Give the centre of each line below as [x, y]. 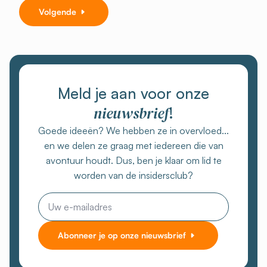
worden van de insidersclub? [133, 175]
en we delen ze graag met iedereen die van [133, 145]
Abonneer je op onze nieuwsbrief [122, 235]
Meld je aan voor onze [133, 93]
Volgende [58, 12]
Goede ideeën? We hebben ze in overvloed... [133, 131]
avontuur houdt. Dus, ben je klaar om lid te [133, 160]
